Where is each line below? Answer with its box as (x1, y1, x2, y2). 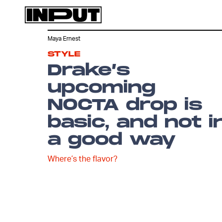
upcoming (48, 78, 156, 98)
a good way (48, 130, 176, 150)
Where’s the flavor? (48, 153, 117, 164)
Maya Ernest (48, 35, 80, 43)
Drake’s (48, 61, 130, 80)
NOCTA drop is (48, 96, 202, 115)
